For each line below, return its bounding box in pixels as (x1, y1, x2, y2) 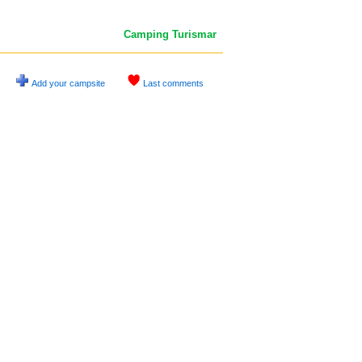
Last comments (143, 78, 204, 88)
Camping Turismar (124, 28, 217, 40)
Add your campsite (32, 78, 105, 88)
